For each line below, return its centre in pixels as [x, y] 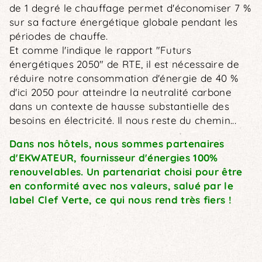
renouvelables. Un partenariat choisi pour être [126, 172]
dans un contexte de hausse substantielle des [120, 106]
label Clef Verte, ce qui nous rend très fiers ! [121, 200]
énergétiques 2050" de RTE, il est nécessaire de [125, 64]
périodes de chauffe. [59, 36]
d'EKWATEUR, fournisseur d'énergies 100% [114, 158]
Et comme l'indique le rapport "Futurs [100, 50]
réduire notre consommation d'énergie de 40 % [124, 78]
